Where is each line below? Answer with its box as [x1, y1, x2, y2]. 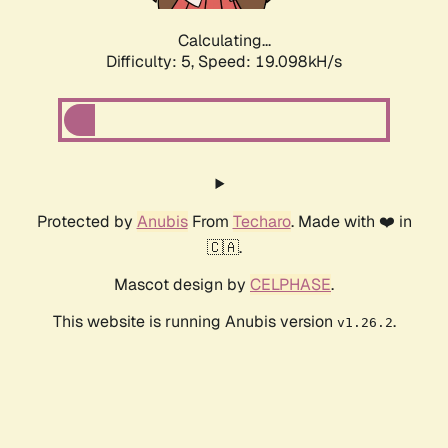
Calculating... [177, 30, 271, 52]
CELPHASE [250, 274, 331, 296]
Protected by [36, 211, 137, 233]
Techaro [232, 211, 291, 233]
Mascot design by [114, 274, 250, 296]
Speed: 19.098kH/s [198, 51, 342, 73]
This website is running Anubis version [52, 311, 337, 333]
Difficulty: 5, [106, 51, 198, 73]
